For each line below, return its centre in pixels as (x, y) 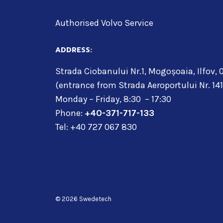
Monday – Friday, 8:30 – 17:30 (113, 99)
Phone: (70, 113)
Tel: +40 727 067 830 (96, 127)
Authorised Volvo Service (104, 23)
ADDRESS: (74, 50)
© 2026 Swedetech (83, 199)
